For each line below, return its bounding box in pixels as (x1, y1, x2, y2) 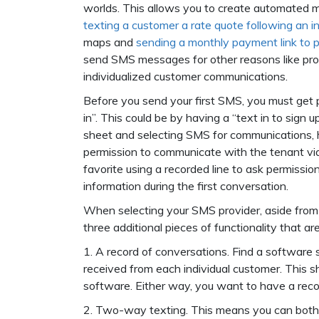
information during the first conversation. (83, 179, 288, 193)
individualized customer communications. (83, 69, 288, 83)
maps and (83, 35, 136, 49)
